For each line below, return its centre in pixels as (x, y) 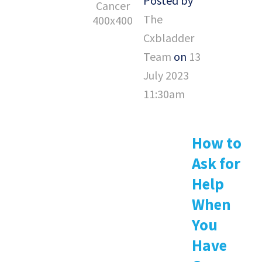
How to (217, 143)
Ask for (216, 163)
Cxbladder (169, 38)
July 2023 (166, 75)
